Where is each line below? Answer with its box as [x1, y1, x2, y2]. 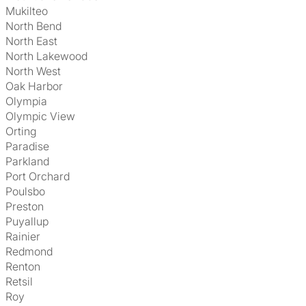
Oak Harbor [14, 79, 63, 93]
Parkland [12, 154, 49, 168]
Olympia [14, 94, 47, 108]
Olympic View [14, 109, 75, 123]
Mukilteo [15, 4, 48, 18]
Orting [14, 124, 36, 138]
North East [14, 34, 57, 48]
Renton [12, 260, 40, 273]
